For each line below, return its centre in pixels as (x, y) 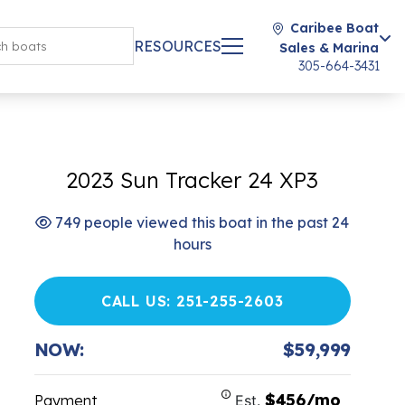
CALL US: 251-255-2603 (192, 301)
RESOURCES (178, 46)
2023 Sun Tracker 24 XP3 (193, 180)
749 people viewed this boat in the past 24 (201, 222)
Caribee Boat (334, 28)
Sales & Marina (329, 48)
